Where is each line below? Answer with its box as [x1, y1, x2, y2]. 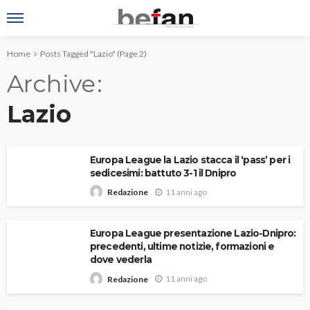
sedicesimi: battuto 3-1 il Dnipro [90, 167, 237, 179]
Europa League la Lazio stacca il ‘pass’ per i [90, 154, 291, 165]
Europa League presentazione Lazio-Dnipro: [90, 228, 296, 239]
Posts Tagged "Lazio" [40, 48, 116, 59]
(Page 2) [116, 48, 147, 59]
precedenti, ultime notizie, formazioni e [90, 241, 275, 253]
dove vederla [90, 254, 152, 266]
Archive [7, 69, 95, 98]
